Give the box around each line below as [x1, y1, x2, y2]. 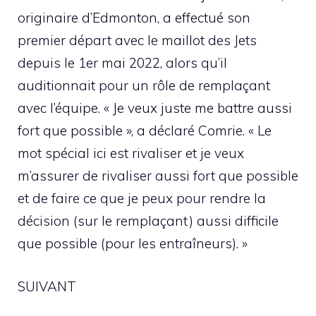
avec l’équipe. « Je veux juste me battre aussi [18, 99, 292, 117]
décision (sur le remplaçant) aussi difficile [18, 212, 279, 230]
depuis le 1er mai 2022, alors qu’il [18, 54, 227, 72]
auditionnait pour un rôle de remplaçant [18, 77, 270, 95]
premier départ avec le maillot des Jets [18, 32, 257, 49]
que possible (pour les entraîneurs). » [18, 235, 248, 253]
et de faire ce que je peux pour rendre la [18, 190, 266, 207]
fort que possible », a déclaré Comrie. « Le [18, 122, 272, 140]
